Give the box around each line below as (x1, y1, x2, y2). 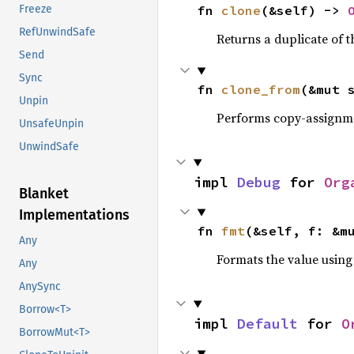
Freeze (19, 2, 52, 17)
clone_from (220, 81, 300, 98)
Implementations (19, 206, 130, 224)
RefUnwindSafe (19, 25, 96, 40)
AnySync (19, 280, 61, 294)
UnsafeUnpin (19, 117, 84, 131)
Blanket (19, 185, 69, 203)
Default (237, 314, 298, 333)
